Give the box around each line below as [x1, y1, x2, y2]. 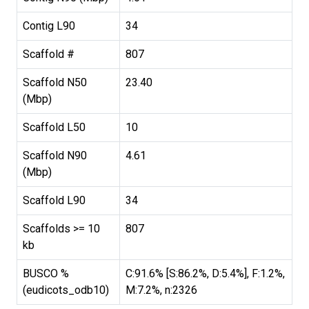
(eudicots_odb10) [23, 283, 109, 297]
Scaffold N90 [23, 149, 87, 163]
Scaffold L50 [23, 121, 86, 134]
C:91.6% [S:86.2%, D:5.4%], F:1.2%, [126, 267, 285, 281]
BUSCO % [23, 267, 69, 281]
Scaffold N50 [23, 76, 87, 90]
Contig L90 [23, 19, 75, 33]
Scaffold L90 [23, 194, 86, 208]
